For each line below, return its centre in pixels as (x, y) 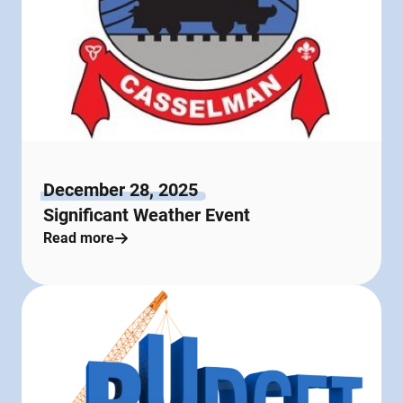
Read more (79, 238)
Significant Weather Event (147, 215)
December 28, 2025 (121, 190)
